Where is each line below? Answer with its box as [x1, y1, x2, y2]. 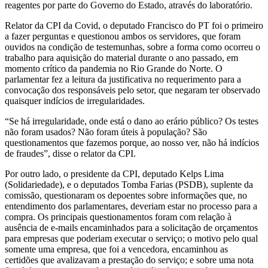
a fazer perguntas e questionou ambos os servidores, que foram [5, 31, 240, 41]
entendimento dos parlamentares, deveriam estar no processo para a [5, 200, 257, 211]
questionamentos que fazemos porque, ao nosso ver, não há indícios [5, 137, 259, 148]
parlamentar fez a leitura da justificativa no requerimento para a [5, 74, 241, 84]
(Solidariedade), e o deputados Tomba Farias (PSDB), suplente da [5, 179, 253, 190]
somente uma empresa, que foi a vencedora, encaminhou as [5, 243, 228, 254]
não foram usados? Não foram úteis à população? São [5, 126, 207, 137]
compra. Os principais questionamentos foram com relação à [5, 211, 232, 222]
